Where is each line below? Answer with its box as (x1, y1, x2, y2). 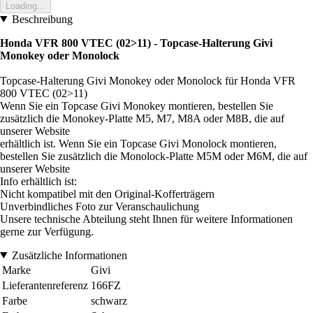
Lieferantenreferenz (2, 279, 88, 291)
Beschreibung (11, 13, 73, 25)
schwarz (91, 294, 127, 307)
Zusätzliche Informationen (11, 249, 127, 261)
